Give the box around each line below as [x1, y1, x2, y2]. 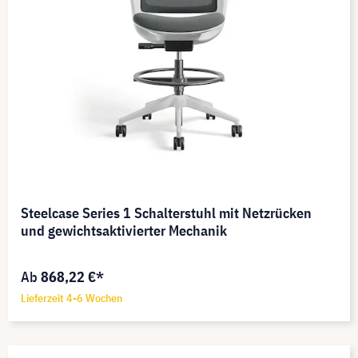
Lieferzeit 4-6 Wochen [21, 291, 122, 306]
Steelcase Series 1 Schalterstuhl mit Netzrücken [21, 204, 312, 223]
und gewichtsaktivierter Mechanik [21, 221, 227, 241]
